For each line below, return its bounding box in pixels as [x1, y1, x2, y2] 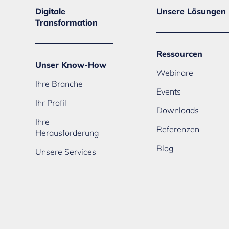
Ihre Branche [35, 78, 83, 89]
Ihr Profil [35, 97, 67, 108]
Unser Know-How [35, 59, 107, 70]
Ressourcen [156, 48, 203, 59]
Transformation [35, 17, 98, 28]
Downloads [156, 105, 199, 116]
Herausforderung [35, 127, 100, 138]
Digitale [35, 6, 66, 16]
